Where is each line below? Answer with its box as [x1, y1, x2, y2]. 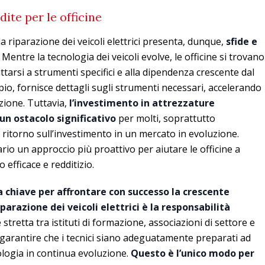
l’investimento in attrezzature [69, 96, 215, 109]
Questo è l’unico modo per [131, 246, 254, 260]
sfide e [226, 34, 257, 48]
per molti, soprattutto [116, 111, 215, 125]
